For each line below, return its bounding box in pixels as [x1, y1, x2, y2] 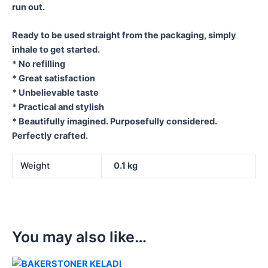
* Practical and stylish [12, 102, 104, 113]
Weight [20, 160, 50, 171]
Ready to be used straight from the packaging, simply [12, 30, 236, 41]
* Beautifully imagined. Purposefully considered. [12, 116, 217, 127]
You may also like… [12, 227, 147, 246]
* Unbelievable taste [12, 87, 99, 99]
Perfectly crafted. [12, 130, 88, 142]
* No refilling [12, 59, 65, 70]
